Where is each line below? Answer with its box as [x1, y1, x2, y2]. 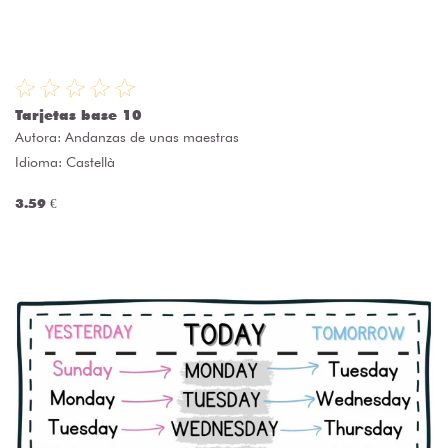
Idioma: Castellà [15, 154, 115, 171]
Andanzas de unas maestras [65, 129, 239, 146]
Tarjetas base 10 [15, 107, 142, 124]
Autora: [15, 129, 65, 146]
